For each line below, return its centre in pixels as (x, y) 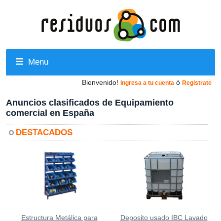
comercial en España (50, 113)
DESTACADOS (44, 132)
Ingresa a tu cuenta (147, 83)
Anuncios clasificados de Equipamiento (90, 103)
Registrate (197, 83)
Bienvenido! (100, 82)
